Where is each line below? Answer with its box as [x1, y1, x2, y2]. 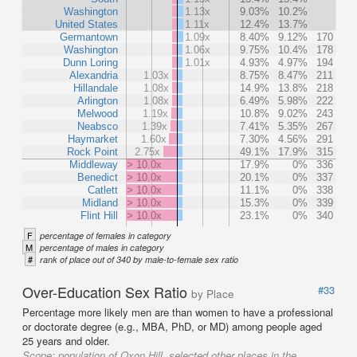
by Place [191, 285, 234, 301]
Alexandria [69, 69, 119, 81]
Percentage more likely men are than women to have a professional [22, 304, 333, 320]
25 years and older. [22, 332, 110, 348]
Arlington [77, 94, 118, 107]
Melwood [77, 107, 118, 120]
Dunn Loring [63, 56, 118, 69]
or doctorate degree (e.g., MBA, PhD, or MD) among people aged [22, 318, 322, 334]
